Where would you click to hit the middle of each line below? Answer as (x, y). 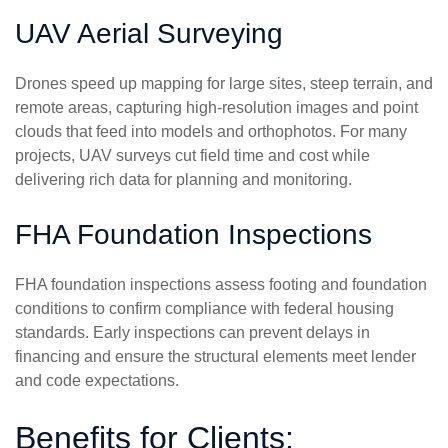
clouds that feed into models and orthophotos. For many (211, 132)
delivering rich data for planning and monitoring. (183, 180)
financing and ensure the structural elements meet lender (215, 357)
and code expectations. (97, 381)
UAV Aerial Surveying (149, 34)
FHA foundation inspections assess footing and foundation (221, 285)
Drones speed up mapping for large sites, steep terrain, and (224, 84)
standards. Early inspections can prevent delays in (192, 333)
